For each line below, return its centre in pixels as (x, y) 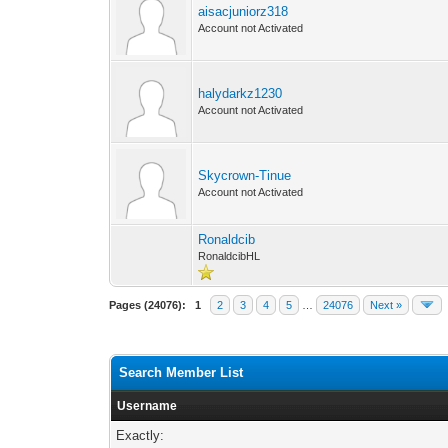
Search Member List (181, 372)
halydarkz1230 (240, 93)
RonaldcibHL (229, 256)
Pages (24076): (148, 305)
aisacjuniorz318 (243, 11)
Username (147, 406)
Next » (386, 305)
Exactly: (140, 435)
